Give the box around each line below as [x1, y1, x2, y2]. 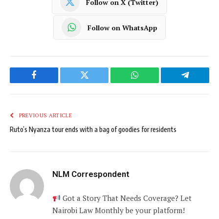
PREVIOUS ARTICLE [17, 112, 72, 119]
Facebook [33, 78, 67, 87]
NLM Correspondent [52, 169, 130, 179]
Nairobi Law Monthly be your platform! [52, 205, 185, 216]
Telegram [184, 78, 218, 87]
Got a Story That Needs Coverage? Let [61, 193, 192, 203]
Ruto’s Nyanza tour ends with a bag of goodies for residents [10, 125, 176, 134]
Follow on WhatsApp [88, 22, 157, 32]
